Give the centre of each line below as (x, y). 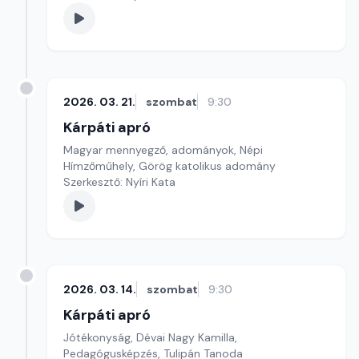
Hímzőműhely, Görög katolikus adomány (169, 166)
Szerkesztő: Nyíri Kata (119, 182)
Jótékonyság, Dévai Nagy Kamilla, (150, 337)
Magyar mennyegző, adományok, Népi (163, 150)
